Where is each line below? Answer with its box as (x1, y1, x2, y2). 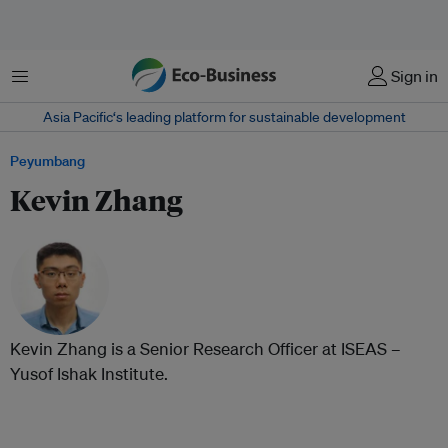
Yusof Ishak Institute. (10, 363, 168, 384)
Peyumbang (10, 152, 85, 170)
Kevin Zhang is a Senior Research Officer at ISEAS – (10, 338, 401, 359)
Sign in (391, 66, 438, 86)
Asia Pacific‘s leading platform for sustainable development (42, 108, 406, 126)
